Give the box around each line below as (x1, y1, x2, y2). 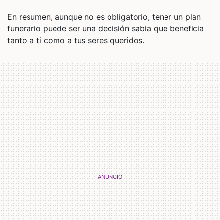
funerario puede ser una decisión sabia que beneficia (7, 24, 204, 33)
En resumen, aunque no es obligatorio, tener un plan (7, 12, 201, 22)
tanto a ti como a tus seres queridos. (7, 35, 144, 45)
